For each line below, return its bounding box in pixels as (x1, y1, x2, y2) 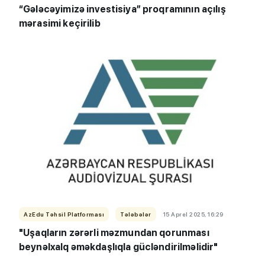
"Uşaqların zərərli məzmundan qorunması (19, 227, 209, 239)
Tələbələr (120, 211, 151, 218)
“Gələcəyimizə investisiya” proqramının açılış (19, 4, 226, 15)
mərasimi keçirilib (19, 18, 101, 30)
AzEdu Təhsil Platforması (24, 211, 104, 218)
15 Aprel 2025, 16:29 (162, 211, 224, 218)
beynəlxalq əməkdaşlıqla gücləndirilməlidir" (19, 241, 218, 253)
